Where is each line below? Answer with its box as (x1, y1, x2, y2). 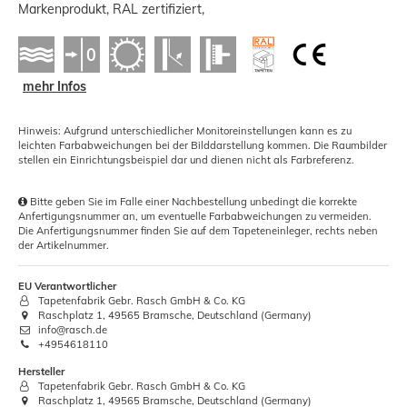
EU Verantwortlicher (18, 280, 116, 293)
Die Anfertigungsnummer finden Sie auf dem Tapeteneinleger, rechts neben (18, 224, 378, 238)
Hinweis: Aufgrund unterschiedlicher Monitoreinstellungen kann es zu (18, 124, 352, 138)
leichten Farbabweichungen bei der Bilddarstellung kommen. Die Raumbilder (18, 139, 387, 153)
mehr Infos (23, 78, 86, 95)
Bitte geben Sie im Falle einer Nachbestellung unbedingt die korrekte (27, 195, 357, 209)
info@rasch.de (35, 323, 108, 337)
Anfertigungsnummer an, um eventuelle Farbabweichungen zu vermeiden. (18, 210, 372, 223)
